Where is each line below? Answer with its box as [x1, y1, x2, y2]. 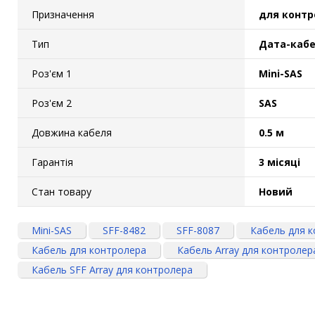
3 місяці [259, 155, 300, 169]
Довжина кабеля [32, 125, 112, 139]
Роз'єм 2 [32, 96, 72, 110]
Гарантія [32, 155, 73, 169]
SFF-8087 [176, 223, 219, 237]
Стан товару [32, 184, 91, 198]
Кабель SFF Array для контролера [32, 262, 193, 276]
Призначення [32, 7, 94, 21]
